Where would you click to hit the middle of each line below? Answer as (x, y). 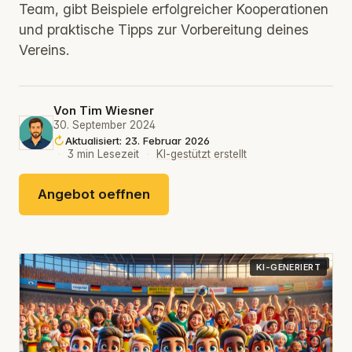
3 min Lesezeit (104, 154)
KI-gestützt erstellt (202, 154)
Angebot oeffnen (94, 194)
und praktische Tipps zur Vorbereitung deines (164, 29)
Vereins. (44, 49)
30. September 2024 (104, 125)
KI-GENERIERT (288, 268)
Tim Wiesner (117, 111)
